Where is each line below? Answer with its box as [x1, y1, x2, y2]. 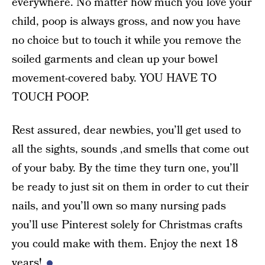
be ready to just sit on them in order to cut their [12, 179, 249, 196]
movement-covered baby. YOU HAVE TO [12, 70, 216, 87]
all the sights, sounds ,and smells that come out [12, 141, 249, 158]
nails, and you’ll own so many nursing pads [12, 198, 226, 215]
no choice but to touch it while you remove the [12, 33, 241, 49]
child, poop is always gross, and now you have [12, 14, 241, 30]
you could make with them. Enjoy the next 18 [12, 236, 238, 253]
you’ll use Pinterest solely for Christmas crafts [12, 217, 243, 234]
